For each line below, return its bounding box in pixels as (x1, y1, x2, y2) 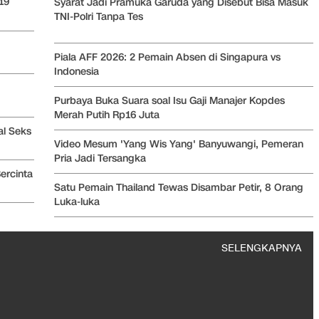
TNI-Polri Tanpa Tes (54, 9, 143, 23)
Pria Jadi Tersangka (54, 151, 146, 165)
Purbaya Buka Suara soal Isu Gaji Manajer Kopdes (54, 93, 285, 108)
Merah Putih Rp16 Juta (54, 108, 159, 122)
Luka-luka (54, 194, 100, 209)
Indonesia (54, 64, 99, 78)
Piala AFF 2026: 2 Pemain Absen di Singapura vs (54, 50, 281, 64)
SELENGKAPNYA (221, 241, 302, 255)
